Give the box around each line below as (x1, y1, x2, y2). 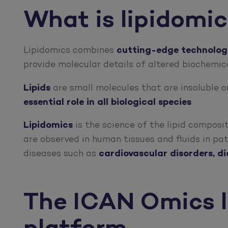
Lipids (23, 83, 51, 93)
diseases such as (23, 149, 99, 159)
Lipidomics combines (23, 45, 117, 55)
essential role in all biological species (23, 97, 192, 107)
